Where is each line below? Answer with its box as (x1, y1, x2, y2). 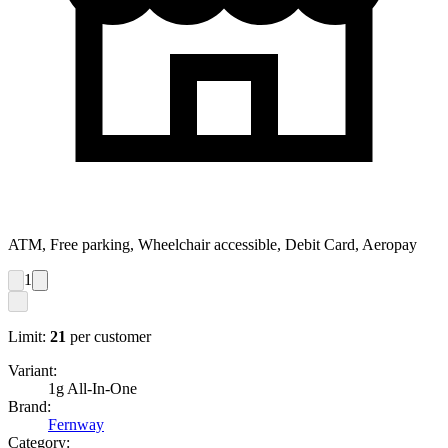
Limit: (8, 328, 46, 346)
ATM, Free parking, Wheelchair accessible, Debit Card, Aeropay (8, 236, 417, 254)
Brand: (8, 398, 51, 416)
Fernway (48, 416, 104, 434)
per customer (70, 328, 151, 346)
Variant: (8, 362, 57, 380)
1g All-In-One (48, 380, 137, 398)
